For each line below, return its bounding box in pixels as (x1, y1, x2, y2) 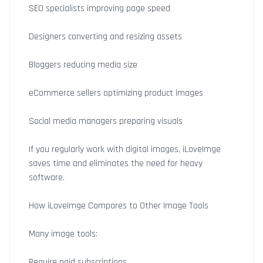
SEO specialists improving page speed (29, 2, 170, 15)
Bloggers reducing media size (29, 59, 137, 71)
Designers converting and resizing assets (29, 31, 182, 43)
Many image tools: (29, 228, 97, 240)
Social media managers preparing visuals (29, 115, 183, 127)
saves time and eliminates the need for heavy (29, 157, 203, 170)
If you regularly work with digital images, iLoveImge (29, 143, 221, 156)
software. (29, 171, 65, 184)
